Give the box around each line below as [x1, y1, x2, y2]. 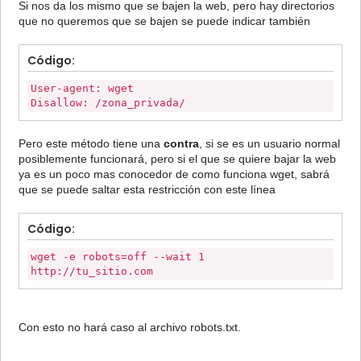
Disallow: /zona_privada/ [31, 97, 185, 110]
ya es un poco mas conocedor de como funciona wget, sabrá [19, 168, 330, 181]
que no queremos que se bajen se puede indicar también [19, 15, 310, 28]
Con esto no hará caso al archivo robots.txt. [19, 321, 241, 334]
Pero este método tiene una [19, 137, 164, 151]
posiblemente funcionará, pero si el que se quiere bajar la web [19, 152, 336, 166]
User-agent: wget [31, 82, 134, 95]
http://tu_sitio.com [31, 265, 153, 278]
